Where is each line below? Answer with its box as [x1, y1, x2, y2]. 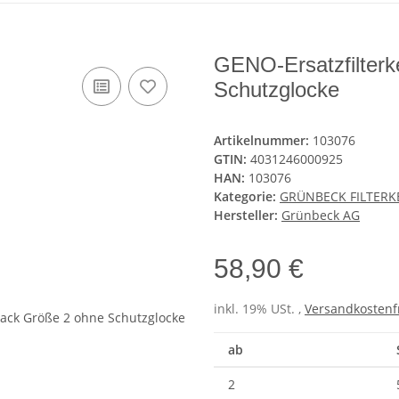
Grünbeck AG [281, 207, 360, 224]
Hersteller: [214, 207, 278, 224]
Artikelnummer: [214, 132, 313, 150]
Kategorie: [214, 188, 280, 206]
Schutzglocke [214, 77, 339, 102]
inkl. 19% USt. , [214, 300, 305, 318]
